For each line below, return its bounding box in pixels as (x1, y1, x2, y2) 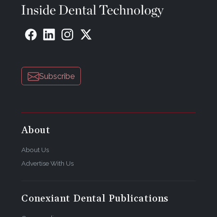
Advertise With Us (21, 159, 74, 168)
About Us (21, 146, 49, 154)
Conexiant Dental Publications (21, 192, 169, 205)
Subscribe (39, 71, 75, 81)
